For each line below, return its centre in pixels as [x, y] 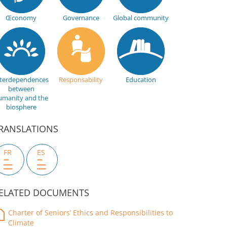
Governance [81, 18]
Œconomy [21, 18]
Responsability [81, 80]
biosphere [21, 107]
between [21, 89]
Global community [141, 18]
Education [141, 80]
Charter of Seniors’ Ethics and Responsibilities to [90, 213]
